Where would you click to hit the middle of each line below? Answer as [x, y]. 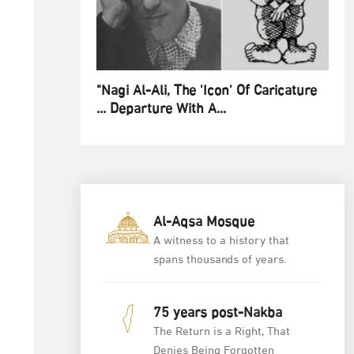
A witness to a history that [221, 242]
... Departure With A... [161, 110]
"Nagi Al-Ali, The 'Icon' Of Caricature [207, 92]
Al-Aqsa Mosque [204, 223]
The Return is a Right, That [222, 333]
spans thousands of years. [220, 261]
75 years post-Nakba [218, 314]
